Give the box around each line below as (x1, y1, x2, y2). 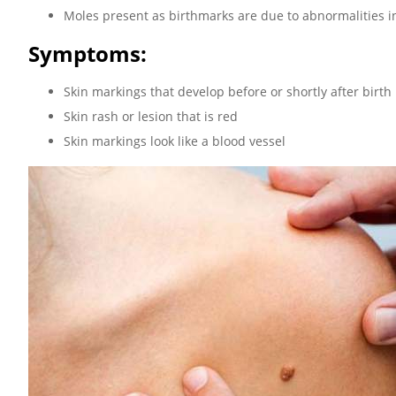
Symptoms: (28, 38, 147, 68)
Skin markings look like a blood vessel (64, 132, 286, 149)
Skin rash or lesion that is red (64, 107, 238, 125)
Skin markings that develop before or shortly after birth (64, 82, 392, 100)
